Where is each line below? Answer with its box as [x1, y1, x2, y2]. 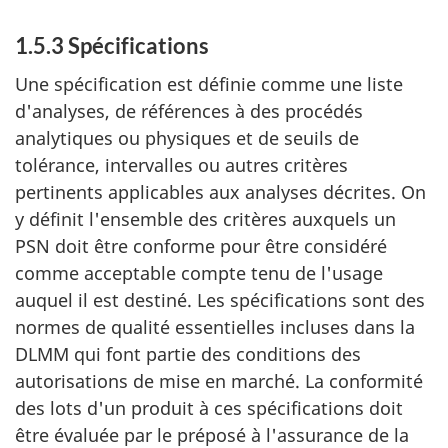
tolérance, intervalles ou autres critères [15, 153, 348, 177]
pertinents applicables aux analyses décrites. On [15, 180, 426, 204]
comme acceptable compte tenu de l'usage [15, 261, 383, 285]
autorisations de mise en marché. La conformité [15, 369, 423, 393]
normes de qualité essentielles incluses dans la [15, 315, 415, 339]
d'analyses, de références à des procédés [15, 99, 363, 123]
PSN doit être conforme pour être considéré [15, 234, 387, 258]
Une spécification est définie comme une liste [15, 72, 403, 96]
